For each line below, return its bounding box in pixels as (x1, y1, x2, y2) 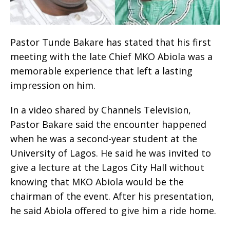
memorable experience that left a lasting (10, 65, 193, 78)
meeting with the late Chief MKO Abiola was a (10, 50, 213, 63)
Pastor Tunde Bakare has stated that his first (10, 36, 211, 49)
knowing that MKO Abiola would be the (10, 176, 184, 188)
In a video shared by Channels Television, (10, 104, 191, 117)
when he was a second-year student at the (10, 132, 197, 145)
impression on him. (10, 79, 95, 92)
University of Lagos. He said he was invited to (10, 147, 211, 160)
